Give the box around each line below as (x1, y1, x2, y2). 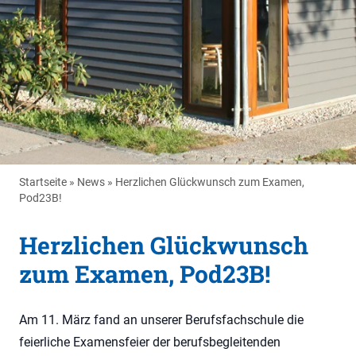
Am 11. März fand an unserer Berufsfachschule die (19, 312, 304, 328)
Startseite (19, 175, 67, 188)
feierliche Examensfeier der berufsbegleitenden (19, 335, 281, 350)
